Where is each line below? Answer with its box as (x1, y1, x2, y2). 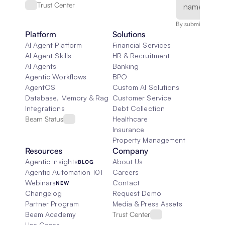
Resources (25, 146, 62, 156)
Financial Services (113, 41, 171, 49)
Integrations (25, 104, 65, 113)
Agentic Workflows (25, 72, 86, 81)
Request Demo (113, 189, 161, 197)
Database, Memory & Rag (25, 93, 109, 102)
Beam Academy (25, 210, 76, 218)
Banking (113, 62, 139, 70)
